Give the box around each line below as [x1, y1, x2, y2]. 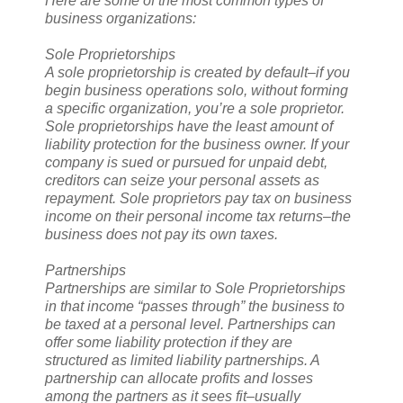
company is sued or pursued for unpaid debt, [45, 155, 327, 171]
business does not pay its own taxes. [45, 227, 278, 243]
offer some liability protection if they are [45, 335, 292, 351]
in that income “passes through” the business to [45, 299, 345, 315]
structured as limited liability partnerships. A [45, 353, 319, 369]
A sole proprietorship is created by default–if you [45, 65, 350, 81]
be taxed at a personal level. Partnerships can [45, 317, 336, 333]
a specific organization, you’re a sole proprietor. [45, 101, 345, 117]
